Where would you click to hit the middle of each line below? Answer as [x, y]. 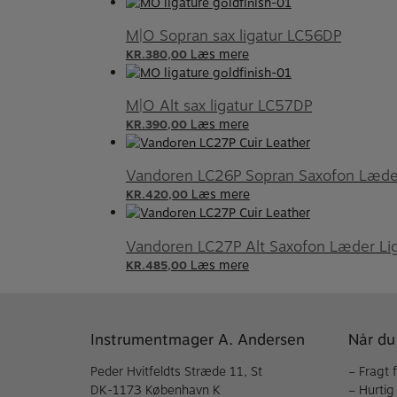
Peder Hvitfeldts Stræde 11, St [176, 371]
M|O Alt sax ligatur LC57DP [219, 106]
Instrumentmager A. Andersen [198, 339]
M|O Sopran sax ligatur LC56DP [234, 36]
